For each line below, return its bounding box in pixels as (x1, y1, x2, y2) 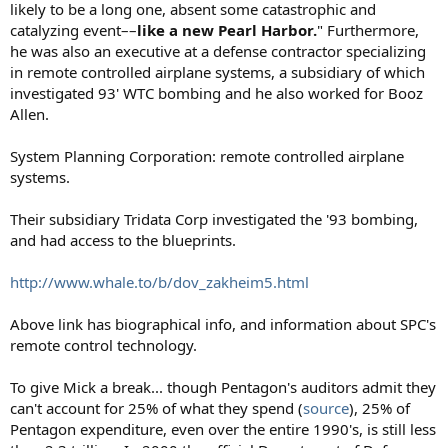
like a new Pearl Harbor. (137, 19, 317, 40)
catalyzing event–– (10, 19, 137, 40)
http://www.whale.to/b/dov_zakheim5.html (10, 271, 309, 292)
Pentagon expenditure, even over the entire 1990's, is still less (10, 418, 436, 439)
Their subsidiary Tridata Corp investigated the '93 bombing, (10, 208, 418, 229)
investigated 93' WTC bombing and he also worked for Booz (10, 82, 423, 103)
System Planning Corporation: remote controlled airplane (10, 145, 404, 166)
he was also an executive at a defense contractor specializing (10, 40, 426, 61)
